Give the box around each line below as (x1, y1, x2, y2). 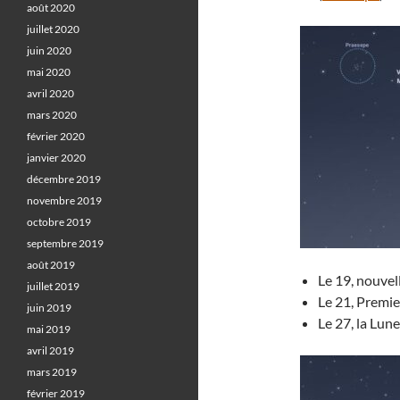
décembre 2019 (27, 172, 101, 186)
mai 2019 (27, 322, 71, 336)
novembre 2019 (27, 194, 102, 207)
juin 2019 (27, 301, 71, 314)
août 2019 (27, 258, 75, 271)
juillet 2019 (27, 279, 79, 293)
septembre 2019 (27, 237, 104, 250)
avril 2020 (27, 87, 74, 100)
